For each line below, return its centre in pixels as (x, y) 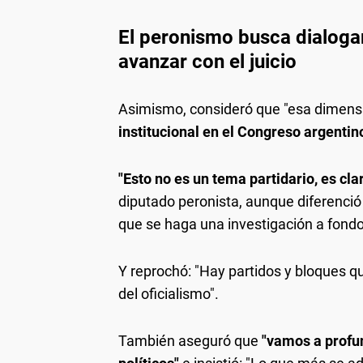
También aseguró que (188, 340)
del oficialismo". (169, 293)
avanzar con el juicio (207, 61)
